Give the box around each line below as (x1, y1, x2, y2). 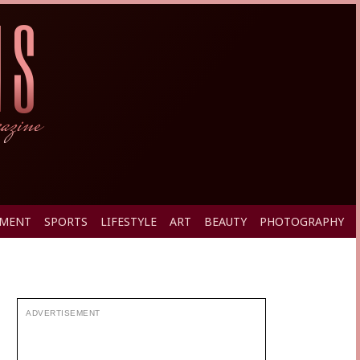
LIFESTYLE (100, 214, 157, 229)
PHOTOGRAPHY (260, 214, 344, 229)
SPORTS (44, 214, 88, 229)
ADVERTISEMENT (26, 309, 100, 317)
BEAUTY (204, 214, 247, 229)
